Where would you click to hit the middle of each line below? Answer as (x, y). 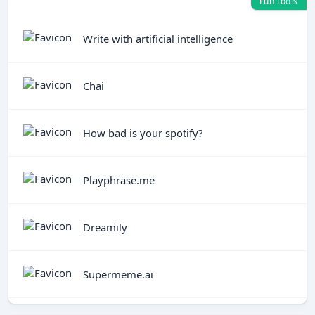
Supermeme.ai (118, 274)
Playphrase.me (119, 180)
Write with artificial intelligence (158, 38)
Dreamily (105, 227)
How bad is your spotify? (143, 133)
